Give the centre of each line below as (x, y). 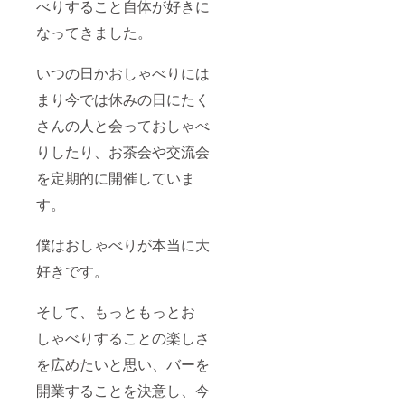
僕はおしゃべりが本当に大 (123, 245)
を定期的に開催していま (116, 178)
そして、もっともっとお (116, 312)
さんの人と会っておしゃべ (123, 126)
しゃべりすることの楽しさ (123, 338)
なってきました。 (94, 33)
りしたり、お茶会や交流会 (123, 152)
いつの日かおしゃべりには (123, 73)
